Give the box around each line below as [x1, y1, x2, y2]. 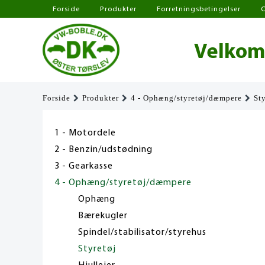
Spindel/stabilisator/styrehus [78, 227, 206, 237]
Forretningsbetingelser [157, 5, 241, 13]
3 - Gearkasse [54, 161, 113, 171]
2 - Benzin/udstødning [54, 144, 153, 154]
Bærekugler [78, 211, 128, 221]
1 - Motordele [54, 128, 116, 138]
